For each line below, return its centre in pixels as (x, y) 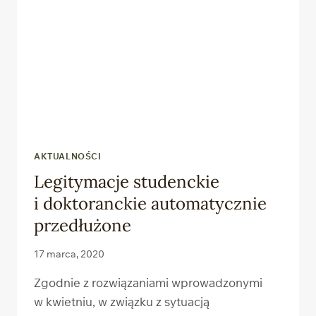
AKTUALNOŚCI (68, 156)
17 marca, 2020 (69, 254)
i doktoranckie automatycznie (150, 204)
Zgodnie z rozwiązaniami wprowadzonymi (148, 283)
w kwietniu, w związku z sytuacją (122, 302)
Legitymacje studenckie (127, 182)
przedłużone (83, 226)
